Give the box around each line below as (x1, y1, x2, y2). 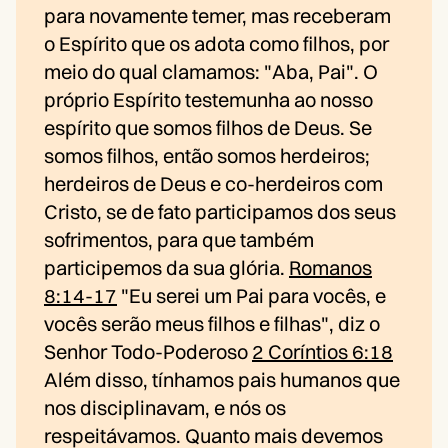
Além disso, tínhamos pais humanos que (44, 367, 400, 393)
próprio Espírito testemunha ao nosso (44, 87, 373, 113)
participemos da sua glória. (44, 255, 289, 281)
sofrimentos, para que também (44, 227, 314, 253)
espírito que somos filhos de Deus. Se (44, 115, 372, 141)
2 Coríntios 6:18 (252, 339, 393, 365)
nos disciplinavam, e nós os (44, 395, 286, 421)
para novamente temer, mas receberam (44, 3, 391, 29)
